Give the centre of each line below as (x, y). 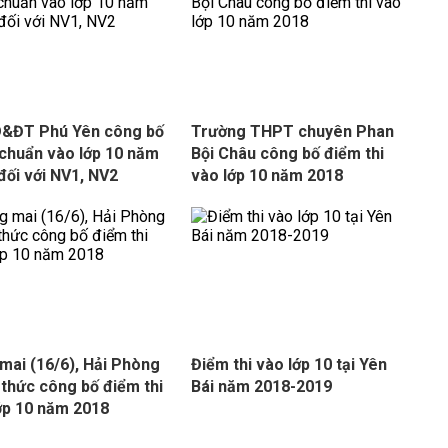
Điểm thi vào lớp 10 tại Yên (288, 364)
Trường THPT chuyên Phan (292, 131)
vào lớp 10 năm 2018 (266, 175)
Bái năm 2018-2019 (261, 386)
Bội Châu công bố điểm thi (287, 153)
